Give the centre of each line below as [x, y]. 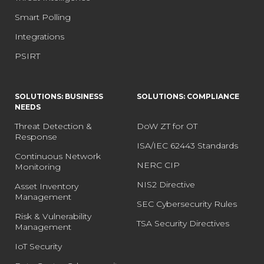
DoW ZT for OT [167, 126]
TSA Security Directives [183, 223]
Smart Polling [43, 17]
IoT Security [38, 246]
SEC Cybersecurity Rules [187, 204]
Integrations [39, 36]
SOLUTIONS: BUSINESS [59, 96]
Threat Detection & [53, 126]
